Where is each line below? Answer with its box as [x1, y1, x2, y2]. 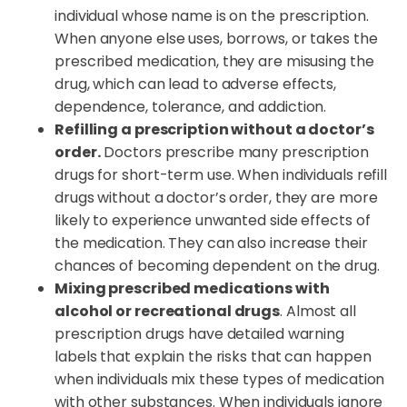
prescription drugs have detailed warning [55, 323, 344, 345]
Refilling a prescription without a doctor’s [55, 119, 374, 141]
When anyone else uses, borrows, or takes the [55, 28, 378, 50]
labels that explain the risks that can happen [55, 346, 372, 368]
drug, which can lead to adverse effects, [55, 74, 336, 95]
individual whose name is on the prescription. [55, 5, 369, 27]
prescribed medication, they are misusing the [55, 51, 374, 73]
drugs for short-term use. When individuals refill [55, 164, 388, 186]
